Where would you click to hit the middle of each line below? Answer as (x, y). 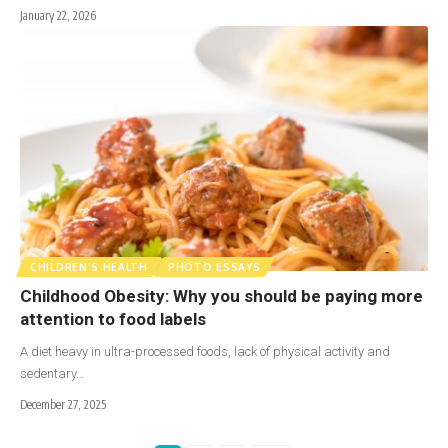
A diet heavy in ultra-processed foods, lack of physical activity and (205, 351)
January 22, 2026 (58, 16)
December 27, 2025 (63, 404)
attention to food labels (115, 318)
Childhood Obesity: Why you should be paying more (221, 295)
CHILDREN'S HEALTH (89, 266)
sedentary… (52, 373)
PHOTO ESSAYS (214, 266)
